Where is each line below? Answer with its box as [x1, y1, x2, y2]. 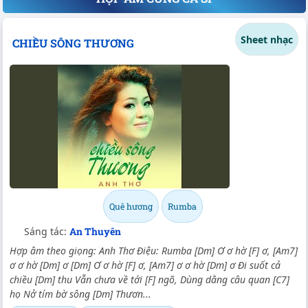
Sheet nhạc [241, 32, 293, 46]
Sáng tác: [24, 224, 69, 238]
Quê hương [109, 200, 153, 212]
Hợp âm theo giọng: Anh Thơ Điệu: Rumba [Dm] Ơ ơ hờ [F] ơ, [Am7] [10, 243, 298, 257]
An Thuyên [69, 224, 121, 238]
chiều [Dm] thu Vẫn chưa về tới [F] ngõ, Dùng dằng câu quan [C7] [10, 272, 289, 286]
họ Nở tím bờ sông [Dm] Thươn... [10, 287, 151, 300]
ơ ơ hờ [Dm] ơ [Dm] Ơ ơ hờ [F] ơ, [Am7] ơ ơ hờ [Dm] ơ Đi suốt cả [10, 258, 280, 272]
